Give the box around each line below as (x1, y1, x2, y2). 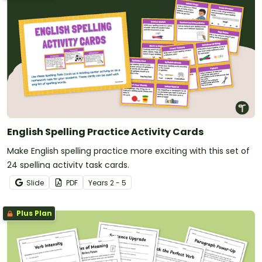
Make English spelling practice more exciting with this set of (7, 145, 250, 157)
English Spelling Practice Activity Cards (7, 125, 204, 139)
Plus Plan (15, 208, 52, 219)
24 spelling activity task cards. (7, 159, 129, 171)
